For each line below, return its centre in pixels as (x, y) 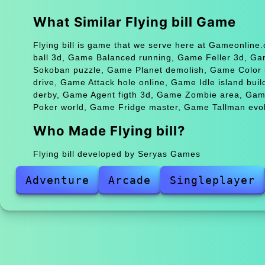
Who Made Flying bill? (109, 130)
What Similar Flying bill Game (134, 22)
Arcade (129, 180)
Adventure (57, 180)
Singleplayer (212, 180)
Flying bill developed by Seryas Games (117, 153)
